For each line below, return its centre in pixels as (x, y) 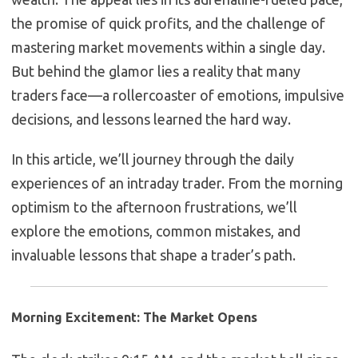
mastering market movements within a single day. (168, 48)
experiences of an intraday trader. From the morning (177, 183)
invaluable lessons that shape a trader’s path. (153, 255)
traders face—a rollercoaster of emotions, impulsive (178, 95)
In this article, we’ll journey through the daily (153, 159)
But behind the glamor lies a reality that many (156, 72)
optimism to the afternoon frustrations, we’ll (154, 207)
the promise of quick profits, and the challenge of (168, 24)
